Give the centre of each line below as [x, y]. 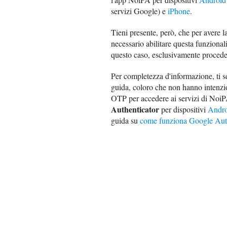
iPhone [179, 11]
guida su [125, 121]
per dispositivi [183, 109]
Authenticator [135, 109]
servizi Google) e [139, 11]
